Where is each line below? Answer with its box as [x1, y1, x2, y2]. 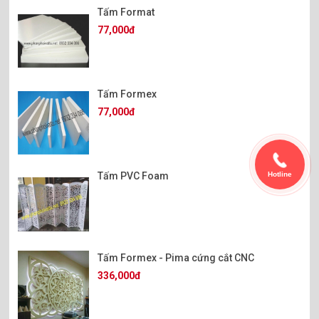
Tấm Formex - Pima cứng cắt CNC [98, 252, 255, 264]
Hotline [268, 169, 292, 178]
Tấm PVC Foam [98, 170, 169, 182]
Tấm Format [98, 6, 155, 19]
